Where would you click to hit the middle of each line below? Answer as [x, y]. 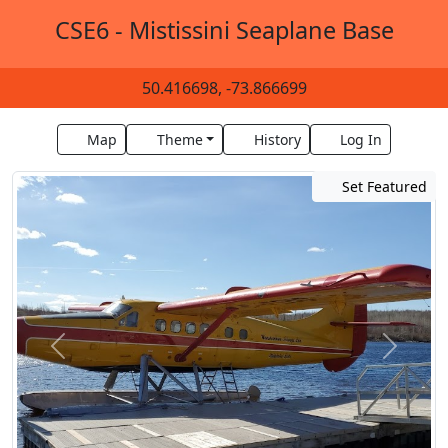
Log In [361, 139]
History [277, 139]
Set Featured [382, 186]
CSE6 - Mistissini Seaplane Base [224, 30]
